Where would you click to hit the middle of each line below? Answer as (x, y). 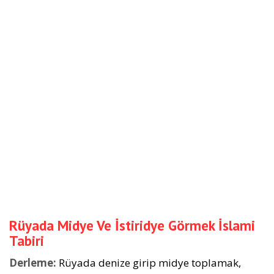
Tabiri (27, 241)
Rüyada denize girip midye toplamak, (149, 263)
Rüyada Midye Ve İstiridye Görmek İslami (132, 225)
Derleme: (33, 263)
